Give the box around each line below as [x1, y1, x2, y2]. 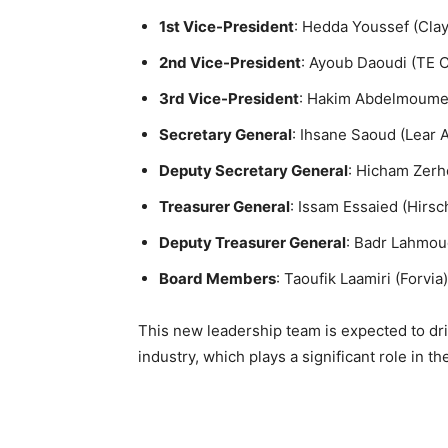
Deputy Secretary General [159, 161, 348, 180]
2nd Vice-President [159, 53, 301, 72]
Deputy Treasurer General [159, 233, 346, 252]
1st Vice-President [159, 17, 294, 36]
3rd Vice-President [159, 89, 299, 108]
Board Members [159, 269, 276, 288]
